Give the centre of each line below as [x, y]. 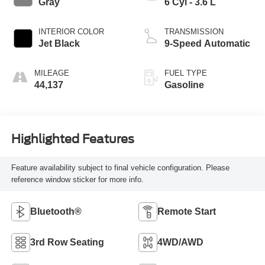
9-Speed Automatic [207, 43]
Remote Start [187, 212]
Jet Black [59, 43]
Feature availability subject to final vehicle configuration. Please [120, 168]
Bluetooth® [56, 212]
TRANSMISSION [194, 31]
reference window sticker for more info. [77, 180]
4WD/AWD [180, 243]
